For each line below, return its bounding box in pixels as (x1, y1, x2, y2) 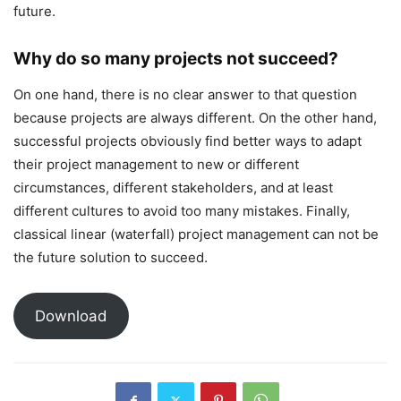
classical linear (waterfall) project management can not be (13, 225, 379, 243)
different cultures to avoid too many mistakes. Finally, (13, 201, 350, 219)
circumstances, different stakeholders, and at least (13, 178, 333, 196)
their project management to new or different (13, 155, 299, 173)
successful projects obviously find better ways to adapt (13, 132, 362, 149)
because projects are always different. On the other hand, (13, 108, 377, 126)
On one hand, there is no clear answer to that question (13, 85, 357, 103)
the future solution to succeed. (13, 248, 208, 266)
